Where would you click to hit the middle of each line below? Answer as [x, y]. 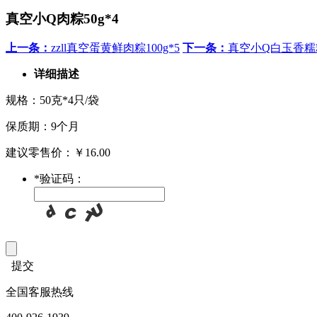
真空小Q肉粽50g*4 [62, 18]
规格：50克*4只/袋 [52, 100]
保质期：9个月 [42, 127]
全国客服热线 [40, 292]
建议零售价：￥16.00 [58, 153]
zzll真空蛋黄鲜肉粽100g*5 [115, 48]
